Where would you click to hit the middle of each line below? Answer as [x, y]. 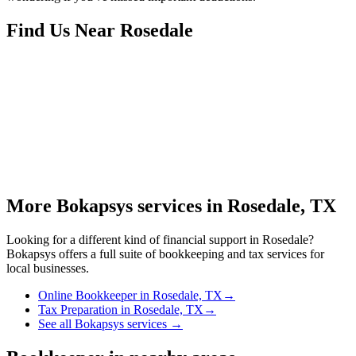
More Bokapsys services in [117, 205]
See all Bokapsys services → [110, 323]
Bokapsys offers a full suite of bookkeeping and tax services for [165, 253]
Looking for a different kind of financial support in [134, 239]
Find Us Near [63, 30]
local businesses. [48, 268]
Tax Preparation [78, 309]
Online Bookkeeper [87, 295]
